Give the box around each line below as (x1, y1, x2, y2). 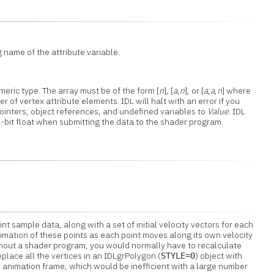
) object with (195, 250, 243, 261)
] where (222, 85, 251, 96)
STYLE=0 (161, 251, 196, 261)
